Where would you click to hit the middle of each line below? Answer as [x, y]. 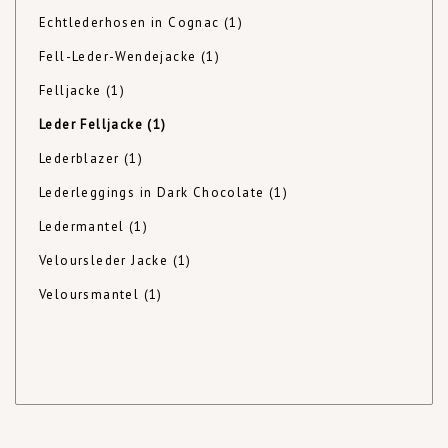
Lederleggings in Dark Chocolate [154, 192]
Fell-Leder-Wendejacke [120, 56]
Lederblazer [81, 158]
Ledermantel [84, 226]
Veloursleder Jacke [106, 260]
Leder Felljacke [93, 124]
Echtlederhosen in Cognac [131, 22]
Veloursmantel [91, 294]
